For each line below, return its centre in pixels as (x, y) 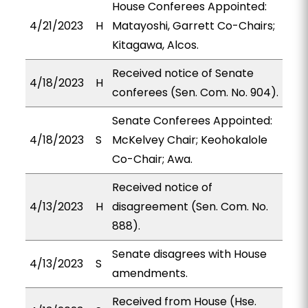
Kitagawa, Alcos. (155, 45)
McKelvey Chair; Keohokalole (189, 140)
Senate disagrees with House (189, 254)
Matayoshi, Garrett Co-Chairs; (193, 26)
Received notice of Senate (183, 73)
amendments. (150, 273)
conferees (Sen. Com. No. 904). (195, 92)
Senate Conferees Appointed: (192, 121)
